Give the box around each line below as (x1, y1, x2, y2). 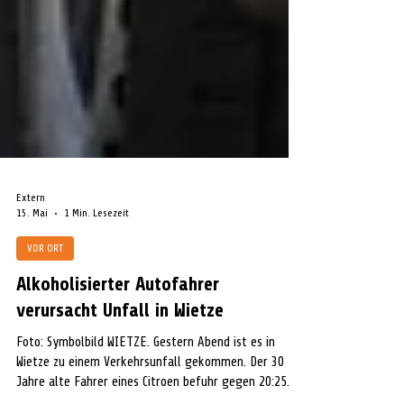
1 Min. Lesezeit (64, 252, 129, 264)
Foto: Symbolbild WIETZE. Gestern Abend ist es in (16, 380, 275, 395)
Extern (16, 236, 45, 249)
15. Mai (16, 252, 48, 264)
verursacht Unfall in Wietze (16, 344, 224, 366)
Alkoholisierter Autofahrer (16, 318, 219, 340)
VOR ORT (27, 287, 63, 299)
